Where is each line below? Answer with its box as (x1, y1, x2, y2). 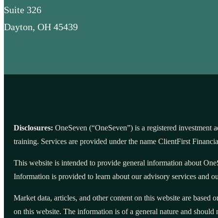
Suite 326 (4, 4, 41, 15)
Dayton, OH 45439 (4, 21, 78, 32)
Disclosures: (14, 123, 53, 132)
